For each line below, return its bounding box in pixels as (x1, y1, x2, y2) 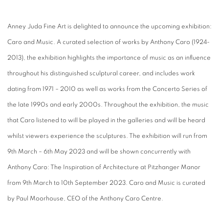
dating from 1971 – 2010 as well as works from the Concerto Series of (7, 86, 207, 92)
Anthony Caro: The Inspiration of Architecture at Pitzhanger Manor (7, 164, 200, 171)
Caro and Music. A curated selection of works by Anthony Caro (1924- (7, 39, 210, 45)
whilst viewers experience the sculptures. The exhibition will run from (7, 132, 207, 139)
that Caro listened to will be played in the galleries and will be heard (7, 117, 205, 124)
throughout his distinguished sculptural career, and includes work (7, 70, 195, 77)
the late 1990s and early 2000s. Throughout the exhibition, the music (7, 101, 209, 108)
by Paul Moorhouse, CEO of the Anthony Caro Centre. (7, 195, 163, 202)
